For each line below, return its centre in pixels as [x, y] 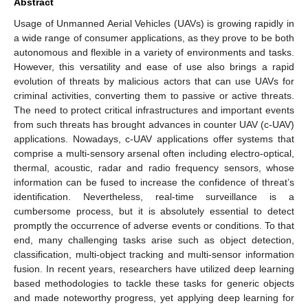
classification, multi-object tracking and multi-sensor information [154, 254]
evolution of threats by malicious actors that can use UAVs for [154, 81]
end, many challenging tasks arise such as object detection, [154, 240]
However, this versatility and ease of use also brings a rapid [154, 66]
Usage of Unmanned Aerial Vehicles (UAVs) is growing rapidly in [154, 23]
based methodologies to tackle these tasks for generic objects [154, 283]
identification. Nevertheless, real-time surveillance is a [154, 196]
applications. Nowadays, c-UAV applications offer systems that [154, 139]
